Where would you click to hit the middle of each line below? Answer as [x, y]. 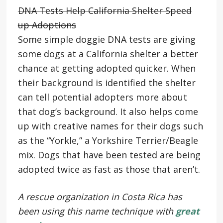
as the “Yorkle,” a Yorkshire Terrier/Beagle [108, 140]
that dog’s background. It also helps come [108, 111]
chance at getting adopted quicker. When [107, 68]
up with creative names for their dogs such [110, 126]
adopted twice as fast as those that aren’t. [109, 169]
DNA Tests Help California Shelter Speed [105, 10]
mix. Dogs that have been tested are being [109, 155]
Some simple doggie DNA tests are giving [107, 39]
